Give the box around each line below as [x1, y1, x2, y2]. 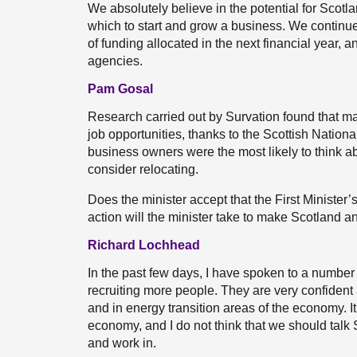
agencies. [88, 54, 143, 68]
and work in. [88, 336, 156, 350]
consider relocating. [88, 163, 198, 176]
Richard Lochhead [88, 238, 200, 252]
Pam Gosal [88, 82, 153, 96]
